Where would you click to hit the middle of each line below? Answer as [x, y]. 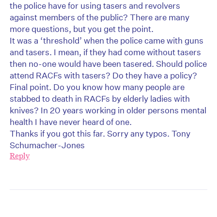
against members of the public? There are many [100, 17]
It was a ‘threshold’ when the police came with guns [107, 41]
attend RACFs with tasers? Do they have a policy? [103, 76]
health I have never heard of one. [71, 122]
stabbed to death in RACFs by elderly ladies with [100, 99]
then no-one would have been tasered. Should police [108, 64]
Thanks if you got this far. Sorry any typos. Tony [100, 134]
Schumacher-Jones [47, 145]
